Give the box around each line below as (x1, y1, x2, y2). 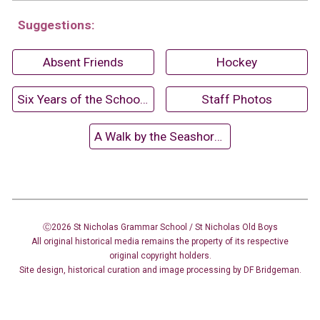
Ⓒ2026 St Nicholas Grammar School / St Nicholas (42, 222, 242, 232)
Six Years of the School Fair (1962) (140, 92, 149, 106)
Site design (19, 265, 64, 275)
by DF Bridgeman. (230, 265, 301, 275)
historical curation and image (67, 265, 186, 275)
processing (186, 265, 231, 275)
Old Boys (241, 222, 278, 232)
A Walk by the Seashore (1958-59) (214, 129, 222, 144)
